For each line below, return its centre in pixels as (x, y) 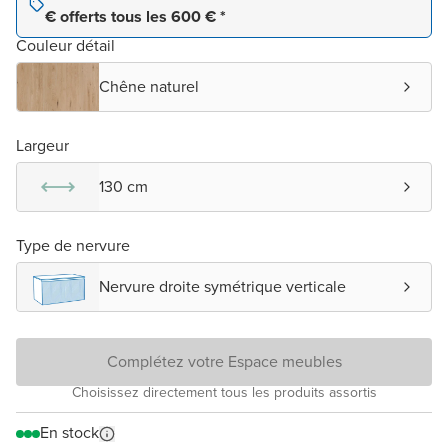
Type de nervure (73, 246)
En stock (69, 433)
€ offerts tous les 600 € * (135, 17)
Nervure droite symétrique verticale (222, 287)
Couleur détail (65, 46)
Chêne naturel (149, 87)
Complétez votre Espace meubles (224, 362)
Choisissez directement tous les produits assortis (224, 393)
